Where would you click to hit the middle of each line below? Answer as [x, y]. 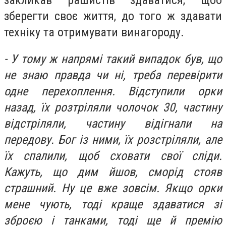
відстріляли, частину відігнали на [113, 124]
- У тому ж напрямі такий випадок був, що [113, 59]
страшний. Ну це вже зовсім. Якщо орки [113, 188]
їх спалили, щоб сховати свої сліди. [113, 156]
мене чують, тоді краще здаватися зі [113, 205]
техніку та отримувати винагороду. [96, 32]
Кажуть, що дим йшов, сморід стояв [113, 172]
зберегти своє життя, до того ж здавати [113, 16]
